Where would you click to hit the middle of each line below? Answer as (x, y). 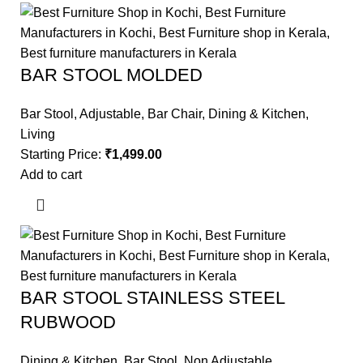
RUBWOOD (68, 322)
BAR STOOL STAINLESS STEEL (152, 298)
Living (38, 135)
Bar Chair (175, 114)
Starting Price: (62, 155)
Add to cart (51, 175)
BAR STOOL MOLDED (111, 75)
